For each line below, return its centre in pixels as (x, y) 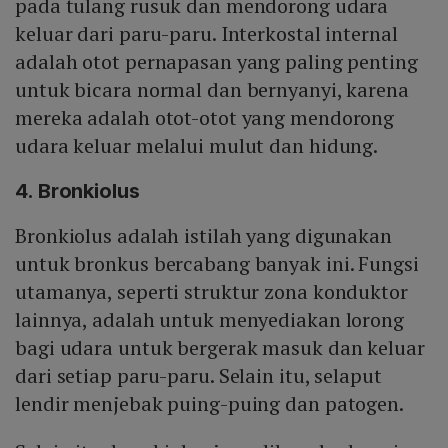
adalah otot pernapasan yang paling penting (216, 61)
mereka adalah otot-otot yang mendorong (205, 117)
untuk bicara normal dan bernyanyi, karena (212, 89)
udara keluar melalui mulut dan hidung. (197, 145)
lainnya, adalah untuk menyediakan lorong (209, 319)
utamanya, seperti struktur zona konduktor (211, 291)
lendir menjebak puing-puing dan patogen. (209, 403)
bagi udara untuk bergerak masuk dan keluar (220, 347)
